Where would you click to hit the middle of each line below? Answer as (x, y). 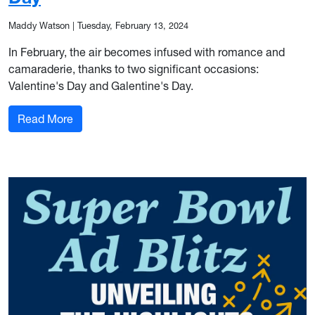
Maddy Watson (39, 25)
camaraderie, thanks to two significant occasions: (134, 69)
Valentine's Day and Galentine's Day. (101, 85)
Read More (45, 118)
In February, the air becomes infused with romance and (147, 52)
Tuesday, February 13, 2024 (133, 25)
